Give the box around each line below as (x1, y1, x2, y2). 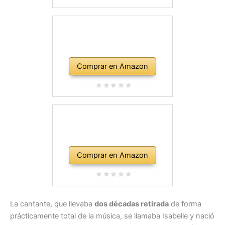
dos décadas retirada (94, 199, 169, 208)
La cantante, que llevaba (10, 199, 94, 208)
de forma (169, 199, 201, 208)
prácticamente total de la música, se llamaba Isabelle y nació (10, 211, 214, 220)
